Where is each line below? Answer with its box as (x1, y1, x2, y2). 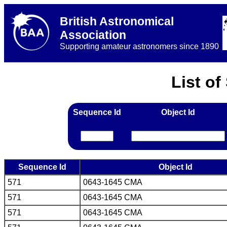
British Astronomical (60, 15, 174, 28)
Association (60, 28, 126, 42)
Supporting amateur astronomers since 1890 (60, 42, 219, 51)
